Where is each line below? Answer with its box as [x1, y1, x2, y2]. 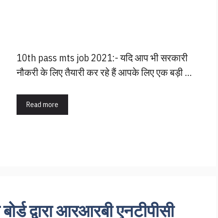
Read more [26, 100, 58, 109]
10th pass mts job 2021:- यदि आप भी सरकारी [17, 51, 188, 65]
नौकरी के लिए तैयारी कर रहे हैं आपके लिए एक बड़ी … [17, 66, 192, 79]
